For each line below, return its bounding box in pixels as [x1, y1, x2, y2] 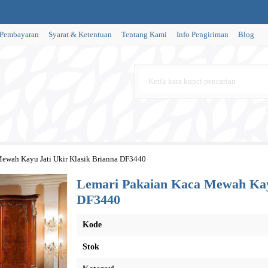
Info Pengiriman [176, 31, 229, 39]
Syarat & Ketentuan [48, 31, 112, 39]
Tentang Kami [121, 31, 167, 39]
